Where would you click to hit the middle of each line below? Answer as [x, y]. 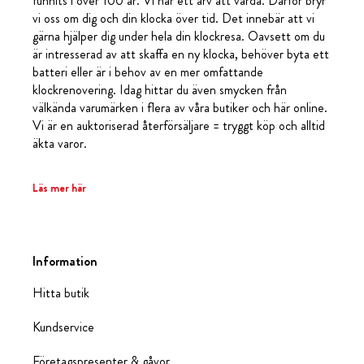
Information [65, 261]
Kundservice [63, 327]
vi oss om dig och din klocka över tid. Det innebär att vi [173, 18]
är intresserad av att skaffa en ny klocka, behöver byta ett [181, 54]
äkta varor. [60, 143]
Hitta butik [61, 293]
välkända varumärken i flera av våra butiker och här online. [180, 108]
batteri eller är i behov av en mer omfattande [148, 72]
